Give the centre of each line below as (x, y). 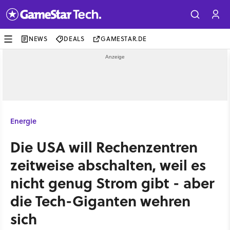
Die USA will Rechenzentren (104, 147)
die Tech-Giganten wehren (100, 200)
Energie (23, 121)
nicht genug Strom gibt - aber (112, 183)
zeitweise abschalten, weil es (108, 165)
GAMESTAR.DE (124, 39)
